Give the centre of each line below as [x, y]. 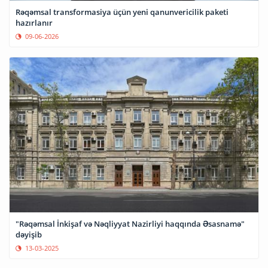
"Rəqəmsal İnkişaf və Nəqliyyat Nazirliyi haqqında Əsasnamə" [130, 224]
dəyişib [29, 235]
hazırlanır [34, 23]
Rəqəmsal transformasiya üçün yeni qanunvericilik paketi [122, 12]
